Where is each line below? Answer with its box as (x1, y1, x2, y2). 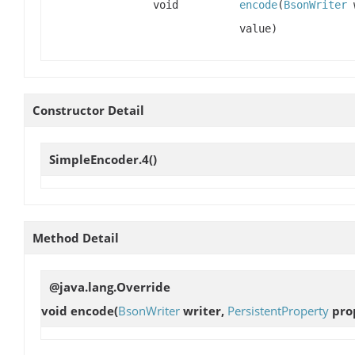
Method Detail (32, 230, 119, 246)
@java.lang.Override (49, 279, 170, 296)
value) (239, 22, 277, 36)
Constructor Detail (32, 102, 144, 119)
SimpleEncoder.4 (49, 151, 149, 168)
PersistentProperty (227, 303, 329, 319)
